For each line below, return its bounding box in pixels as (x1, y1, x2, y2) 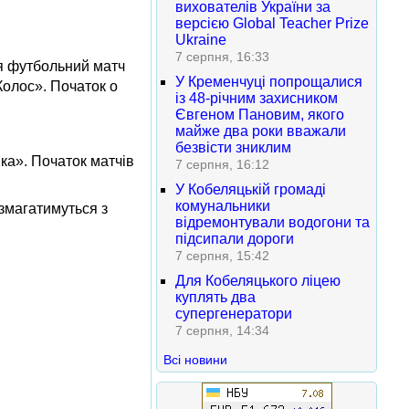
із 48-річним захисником (175, 90, 338, 106)
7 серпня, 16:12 (175, 157, 269, 172)
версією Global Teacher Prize (175, 16, 369, 31)
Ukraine (175, 32, 226, 47)
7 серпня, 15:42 (175, 248, 269, 263)
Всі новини (163, 352, 227, 367)
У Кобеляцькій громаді (175, 182, 326, 197)
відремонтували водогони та (175, 215, 370, 230)
